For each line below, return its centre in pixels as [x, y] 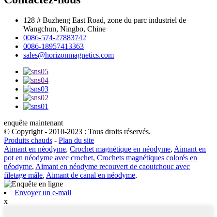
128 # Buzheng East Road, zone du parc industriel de [105, 20]
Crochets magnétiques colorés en [147, 157]
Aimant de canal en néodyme [91, 175]
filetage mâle [23, 175]
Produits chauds [28, 140]
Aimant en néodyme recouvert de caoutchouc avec [113, 166]
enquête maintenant [33, 123]
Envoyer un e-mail [43, 192]
